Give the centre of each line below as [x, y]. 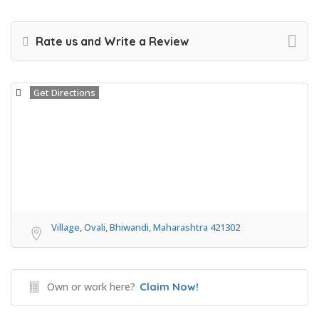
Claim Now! [169, 287]
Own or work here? [91, 287]
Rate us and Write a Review [111, 42]
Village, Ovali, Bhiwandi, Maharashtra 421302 [146, 228]
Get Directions [64, 93]
